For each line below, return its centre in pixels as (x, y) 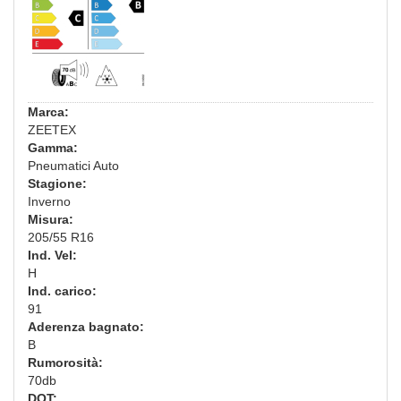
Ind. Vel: (52, 255)
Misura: (51, 219)
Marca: (48, 111)
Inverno (49, 201)
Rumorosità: (65, 362)
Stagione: (57, 183)
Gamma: (53, 147)
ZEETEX (52, 129)
